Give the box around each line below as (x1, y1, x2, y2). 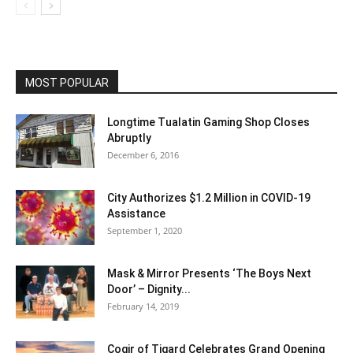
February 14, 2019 (107, 299, 179, 312)
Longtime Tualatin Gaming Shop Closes (107, 115, 310, 128)
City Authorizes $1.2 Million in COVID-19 (107, 191, 310, 204)
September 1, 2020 (107, 224, 182, 236)
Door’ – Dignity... (107, 282, 191, 295)
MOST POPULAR (25, 76, 109, 89)
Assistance (107, 206, 165, 220)
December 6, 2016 (107, 148, 179, 161)
